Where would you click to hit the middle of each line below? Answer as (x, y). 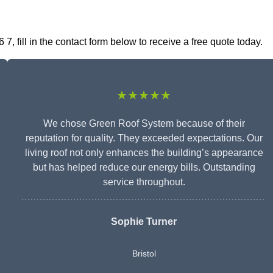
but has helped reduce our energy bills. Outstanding (144, 168)
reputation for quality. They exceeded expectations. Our (144, 138)
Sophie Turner (144, 222)
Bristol (144, 254)
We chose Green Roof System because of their (144, 124)
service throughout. (144, 182)
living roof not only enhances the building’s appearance (144, 153)
